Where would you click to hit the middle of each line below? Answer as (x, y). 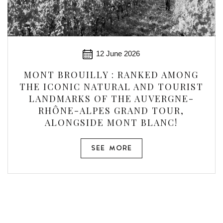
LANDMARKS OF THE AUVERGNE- (111, 99)
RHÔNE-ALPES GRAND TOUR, (111, 111)
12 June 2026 (118, 54)
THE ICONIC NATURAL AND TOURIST (111, 87)
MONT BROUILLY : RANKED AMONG (111, 75)
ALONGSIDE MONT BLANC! (111, 122)
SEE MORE (111, 149)
